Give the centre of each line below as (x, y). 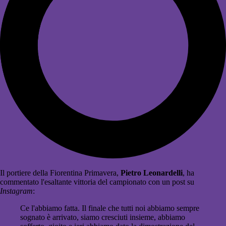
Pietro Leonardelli (152, 173)
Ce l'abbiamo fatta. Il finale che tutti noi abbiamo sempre (110, 208)
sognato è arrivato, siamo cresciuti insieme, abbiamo (103, 217)
